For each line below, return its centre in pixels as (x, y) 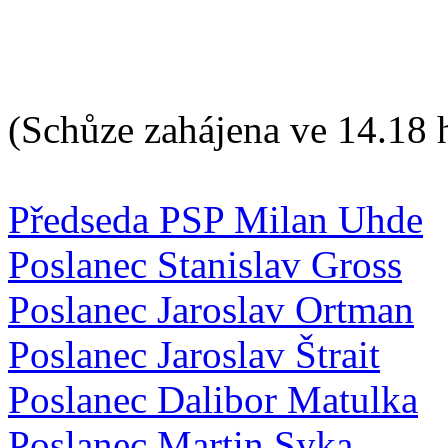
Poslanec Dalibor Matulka (213, 399)
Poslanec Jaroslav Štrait (194, 354)
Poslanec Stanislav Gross (205, 264)
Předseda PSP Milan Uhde (215, 219)
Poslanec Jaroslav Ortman (211, 309)
